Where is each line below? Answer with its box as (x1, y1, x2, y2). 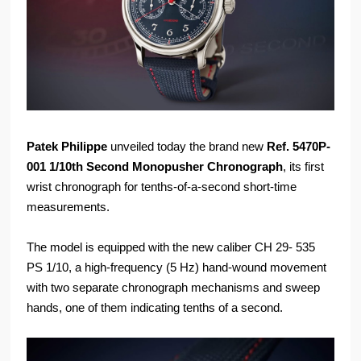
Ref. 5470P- (267, 139, 331, 154)
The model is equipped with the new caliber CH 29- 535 (27, 240, 316, 255)
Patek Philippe (27, 139, 108, 154)
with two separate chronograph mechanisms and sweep (27, 280, 321, 295)
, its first (283, 160, 325, 174)
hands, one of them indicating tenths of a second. (27, 301, 284, 315)
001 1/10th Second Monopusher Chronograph (27, 160, 284, 174)
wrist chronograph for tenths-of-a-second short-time (27, 180, 297, 194)
